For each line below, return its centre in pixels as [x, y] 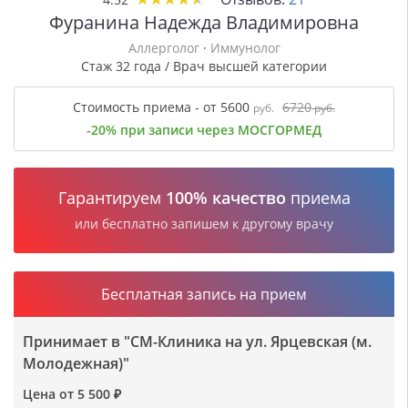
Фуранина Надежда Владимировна [204, 23]
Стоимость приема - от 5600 [163, 107]
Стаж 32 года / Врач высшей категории [204, 66]
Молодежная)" [76, 364]
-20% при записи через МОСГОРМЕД [204, 130]
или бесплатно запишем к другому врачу [204, 224]
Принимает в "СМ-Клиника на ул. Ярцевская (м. [197, 342]
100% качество [225, 198]
